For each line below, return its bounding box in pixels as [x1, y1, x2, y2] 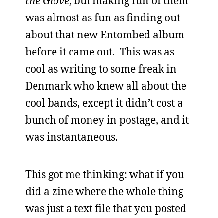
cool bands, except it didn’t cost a [25, 96, 183, 109]
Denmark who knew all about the [25, 79, 186, 92]
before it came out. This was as [25, 45, 174, 58]
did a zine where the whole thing [25, 184, 183, 198]
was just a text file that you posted [25, 201, 186, 215]
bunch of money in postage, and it [25, 113, 189, 127]
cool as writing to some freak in [25, 62, 177, 75]
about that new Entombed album [25, 28, 184, 41]
